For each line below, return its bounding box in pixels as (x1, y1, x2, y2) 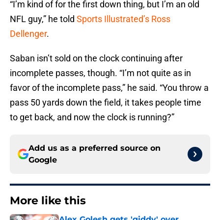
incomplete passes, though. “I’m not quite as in (10, 68, 191, 79)
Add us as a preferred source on (28, 143, 161, 153)
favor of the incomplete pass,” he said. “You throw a (10, 82, 209, 93)
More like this (10, 194, 86, 208)
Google (28, 155, 57, 165)
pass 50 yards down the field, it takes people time (10, 97, 201, 108)
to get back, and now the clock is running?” (10, 112, 174, 123)
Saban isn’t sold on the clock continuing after (10, 53, 183, 64)
